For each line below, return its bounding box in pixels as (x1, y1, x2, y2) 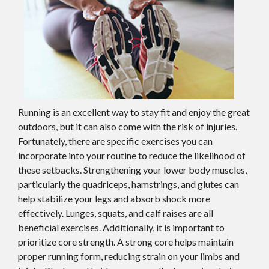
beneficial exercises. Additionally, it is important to (18, 222, 225, 234)
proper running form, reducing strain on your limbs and (18, 250, 240, 262)
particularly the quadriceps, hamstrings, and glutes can (18, 178, 239, 190)
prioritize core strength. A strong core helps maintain (18, 236, 234, 248)
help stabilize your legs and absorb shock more (18, 193, 210, 205)
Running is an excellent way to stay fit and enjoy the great (18, 106, 250, 118)
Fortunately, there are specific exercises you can (18, 135, 213, 147)
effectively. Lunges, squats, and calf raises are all (18, 207, 213, 219)
